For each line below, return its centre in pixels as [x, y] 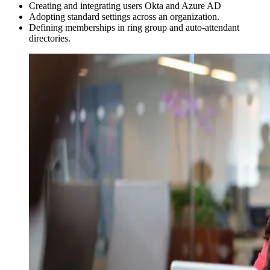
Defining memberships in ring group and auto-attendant [134, 28]
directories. [50, 39]
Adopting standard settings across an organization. [124, 17]
